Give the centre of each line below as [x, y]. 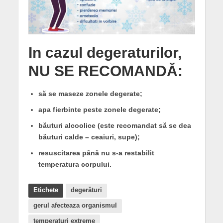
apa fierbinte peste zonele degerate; [99, 110]
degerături [86, 190]
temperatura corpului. [75, 164]
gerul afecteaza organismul [75, 205]
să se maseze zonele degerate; [90, 94]
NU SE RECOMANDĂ [103, 71]
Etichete [46, 190]
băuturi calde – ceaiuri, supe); [89, 137]
